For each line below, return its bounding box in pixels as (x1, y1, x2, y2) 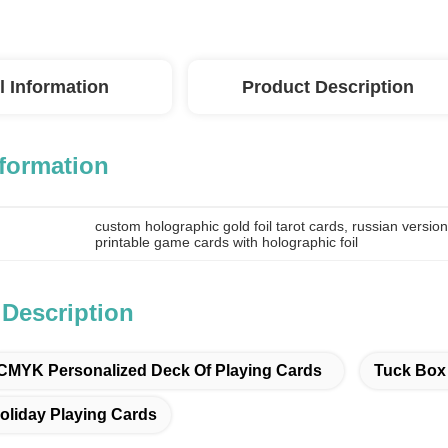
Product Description (242, 77, 414, 97)
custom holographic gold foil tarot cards (95, 218, 345, 234)
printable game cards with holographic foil (95, 234, 359, 250)
